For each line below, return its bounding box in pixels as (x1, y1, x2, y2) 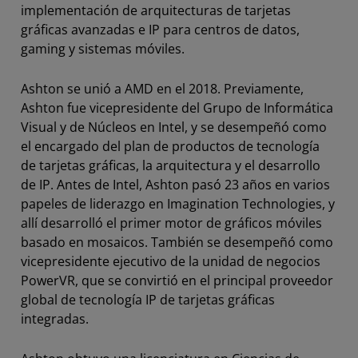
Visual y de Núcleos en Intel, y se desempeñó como (21, 118, 327, 136)
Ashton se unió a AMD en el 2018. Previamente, (21, 80, 304, 97)
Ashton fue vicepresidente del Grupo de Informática (21, 99, 333, 117)
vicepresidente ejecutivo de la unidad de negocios (21, 253, 320, 270)
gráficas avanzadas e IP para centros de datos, (21, 21, 300, 38)
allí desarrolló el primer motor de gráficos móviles (21, 214, 322, 232)
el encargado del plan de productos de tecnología (21, 137, 320, 155)
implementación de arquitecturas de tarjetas (21, 2, 291, 19)
